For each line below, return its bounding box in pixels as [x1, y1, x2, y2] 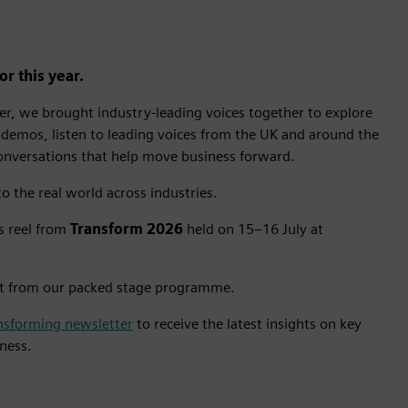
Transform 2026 [70, 220, 183, 238]
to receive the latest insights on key [133, 315, 362, 332]
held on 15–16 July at [183, 220, 323, 238]
